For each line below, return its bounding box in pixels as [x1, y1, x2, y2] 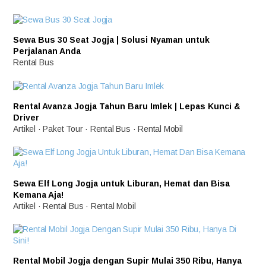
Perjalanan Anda [13, 46, 81, 56]
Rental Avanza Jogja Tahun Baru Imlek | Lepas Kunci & [13, 102, 241, 112]
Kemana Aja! [13, 190, 64, 200]
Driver [13, 113, 40, 123]
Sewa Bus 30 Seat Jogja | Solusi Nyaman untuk [13, 35, 210, 45]
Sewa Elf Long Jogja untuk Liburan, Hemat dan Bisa [13, 179, 230, 189]
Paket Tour [43, 124, 83, 134]
